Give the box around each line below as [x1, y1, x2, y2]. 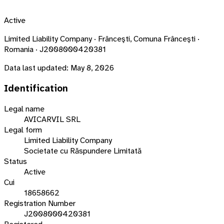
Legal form [4, 124, 42, 135]
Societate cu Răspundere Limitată [24, 145, 141, 156]
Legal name [4, 103, 44, 114]
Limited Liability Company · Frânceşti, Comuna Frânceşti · [4, 33, 199, 44]
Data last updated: [4, 62, 68, 73]
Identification [4, 82, 68, 94]
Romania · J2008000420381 [4, 43, 106, 54]
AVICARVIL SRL [24, 114, 80, 125]
